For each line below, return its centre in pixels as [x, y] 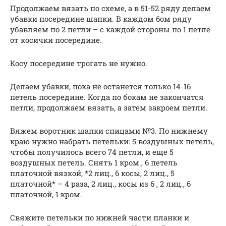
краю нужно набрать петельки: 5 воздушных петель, [112, 141]
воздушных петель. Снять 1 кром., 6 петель [94, 162]
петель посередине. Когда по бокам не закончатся [107, 97]
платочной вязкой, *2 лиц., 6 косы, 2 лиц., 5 [92, 173]
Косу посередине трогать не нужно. [79, 63]
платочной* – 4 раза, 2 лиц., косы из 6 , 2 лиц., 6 [100, 183]
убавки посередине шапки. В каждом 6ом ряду [101, 18]
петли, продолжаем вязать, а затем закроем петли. [109, 107]
